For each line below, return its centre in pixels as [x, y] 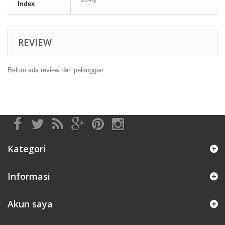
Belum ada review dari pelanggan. [57, 70]
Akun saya [30, 204]
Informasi [29, 176]
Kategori [27, 149]
